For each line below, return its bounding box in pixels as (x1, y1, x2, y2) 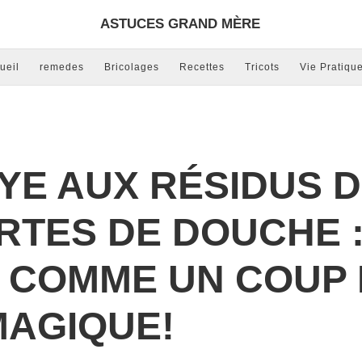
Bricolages (104, 61, 159, 73)
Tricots (245, 61, 280, 73)
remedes (40, 61, 84, 73)
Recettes (179, 61, 225, 73)
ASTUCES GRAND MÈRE (99, 16, 260, 32)
